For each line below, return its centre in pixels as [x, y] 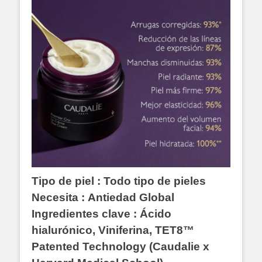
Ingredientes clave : [86, 214]
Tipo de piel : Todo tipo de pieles [119, 181]
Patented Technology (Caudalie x [120, 247]
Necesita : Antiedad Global [103, 198]
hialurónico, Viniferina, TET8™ [113, 230]
